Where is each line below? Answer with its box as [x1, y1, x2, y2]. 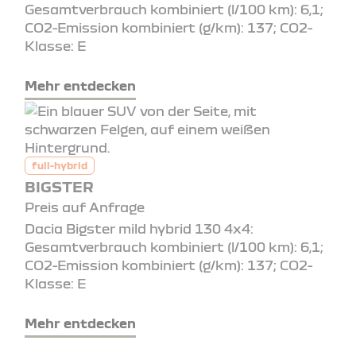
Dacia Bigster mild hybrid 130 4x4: [25, 220, 253, 236]
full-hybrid [31, 159, 87, 171]
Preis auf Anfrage [25, 199, 145, 215]
